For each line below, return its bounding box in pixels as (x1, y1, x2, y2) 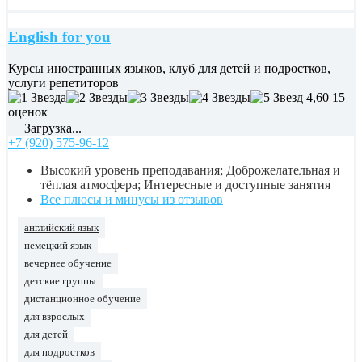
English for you (8, 27, 111, 45)
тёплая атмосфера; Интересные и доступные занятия (40, 177, 330, 192)
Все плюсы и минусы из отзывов (40, 192, 223, 206)
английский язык (24, 221, 99, 234)
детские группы (24, 275, 96, 287)
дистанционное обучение (24, 293, 141, 305)
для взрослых (24, 310, 85, 322)
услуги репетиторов (8, 75, 119, 90)
